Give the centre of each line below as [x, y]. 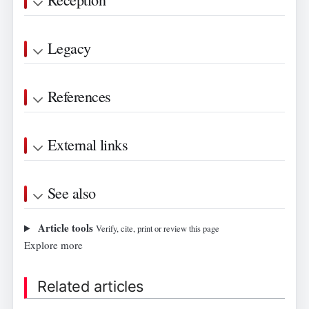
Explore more [53, 245]
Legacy [69, 48]
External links [88, 144]
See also [72, 192]
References [79, 96]
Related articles [90, 286]
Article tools [65, 228]
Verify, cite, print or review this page [157, 229]
